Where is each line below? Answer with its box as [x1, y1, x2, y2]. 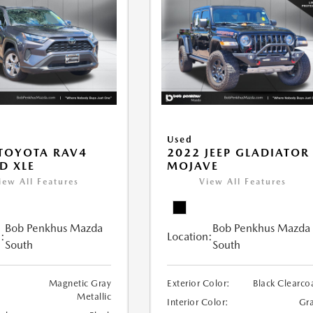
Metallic [77, 291, 112, 303]
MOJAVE [167, 159, 219, 173]
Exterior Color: [167, 278, 231, 289]
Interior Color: [167, 297, 229, 308]
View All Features [199, 177, 287, 187]
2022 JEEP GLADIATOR [167, 146, 310, 160]
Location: [167, 230, 213, 244]
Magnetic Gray [48, 278, 112, 289]
